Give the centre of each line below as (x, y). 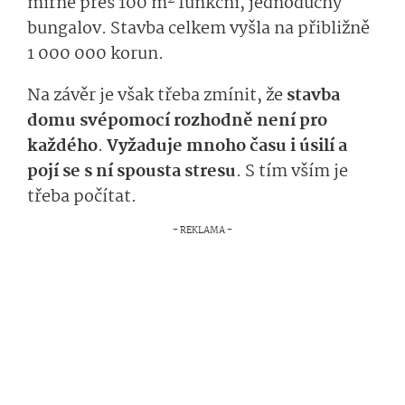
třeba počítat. (84, 198)
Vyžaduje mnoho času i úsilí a (227, 147)
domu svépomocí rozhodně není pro (177, 122)
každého (62, 147)
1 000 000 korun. (97, 55)
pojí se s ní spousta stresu (132, 172)
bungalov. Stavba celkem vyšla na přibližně (198, 29)
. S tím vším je (292, 172)
